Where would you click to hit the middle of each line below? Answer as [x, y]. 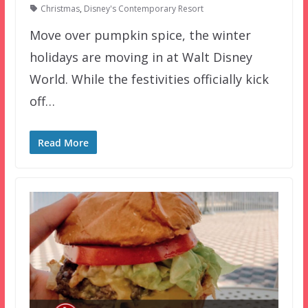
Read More [63, 142]
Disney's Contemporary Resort [143, 8]
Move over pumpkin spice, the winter [140, 35]
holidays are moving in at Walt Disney [141, 57]
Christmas [60, 8]
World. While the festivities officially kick [149, 79]
